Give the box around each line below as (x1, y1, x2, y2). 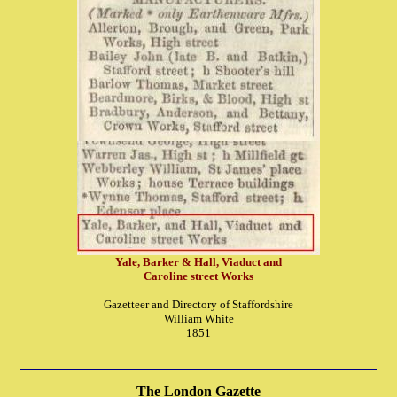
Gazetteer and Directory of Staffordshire (104, 298, 293, 311)
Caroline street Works (144, 269, 253, 283)
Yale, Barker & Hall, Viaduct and (115, 255, 282, 269)
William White (163, 312, 234, 325)
